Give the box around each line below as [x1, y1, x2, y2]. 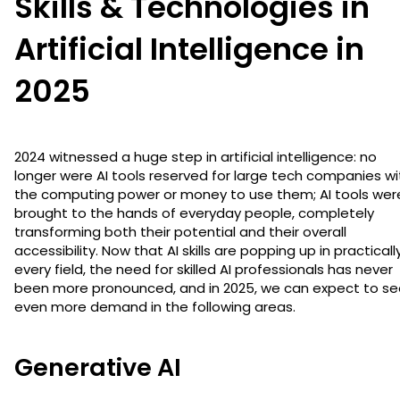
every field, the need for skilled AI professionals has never [14, 259, 393, 279]
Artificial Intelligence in [14, 27, 364, 71]
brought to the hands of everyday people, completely [14, 203, 374, 222]
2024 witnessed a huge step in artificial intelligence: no [14, 146, 377, 166]
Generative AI [14, 350, 181, 384]
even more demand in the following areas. [14, 296, 296, 316]
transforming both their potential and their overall [14, 221, 346, 241]
